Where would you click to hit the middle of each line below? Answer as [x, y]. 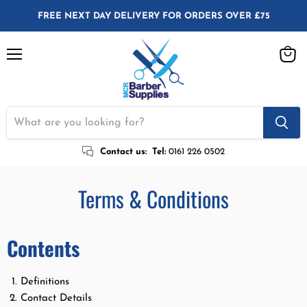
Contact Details [56, 299]
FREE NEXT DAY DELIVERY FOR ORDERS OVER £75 [153, 16]
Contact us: [124, 151]
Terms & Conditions [153, 199]
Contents [43, 248]
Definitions [45, 282]
